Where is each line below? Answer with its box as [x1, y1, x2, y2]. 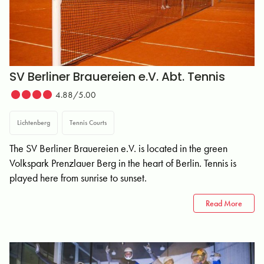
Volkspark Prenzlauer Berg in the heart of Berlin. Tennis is [9, 156, 236, 170]
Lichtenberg [17, 118, 50, 127]
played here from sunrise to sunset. [9, 171, 147, 184]
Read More [206, 198, 242, 209]
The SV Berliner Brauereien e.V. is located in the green [9, 141, 227, 155]
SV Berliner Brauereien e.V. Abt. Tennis [9, 68, 225, 85]
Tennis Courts [70, 118, 107, 127]
